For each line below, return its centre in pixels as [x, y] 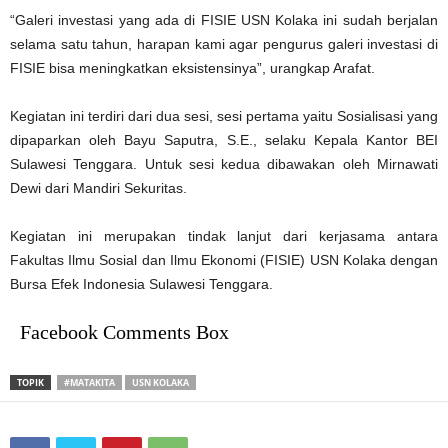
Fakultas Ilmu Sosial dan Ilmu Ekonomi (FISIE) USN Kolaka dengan [224, 259]
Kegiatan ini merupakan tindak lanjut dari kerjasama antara [224, 235]
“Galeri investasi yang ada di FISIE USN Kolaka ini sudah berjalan [224, 19]
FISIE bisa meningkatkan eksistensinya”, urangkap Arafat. [192, 67]
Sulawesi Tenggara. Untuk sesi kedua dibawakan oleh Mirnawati [224, 163]
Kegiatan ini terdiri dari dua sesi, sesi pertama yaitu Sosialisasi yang [224, 115]
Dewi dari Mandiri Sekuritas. [98, 187]
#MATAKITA [89, 382]
